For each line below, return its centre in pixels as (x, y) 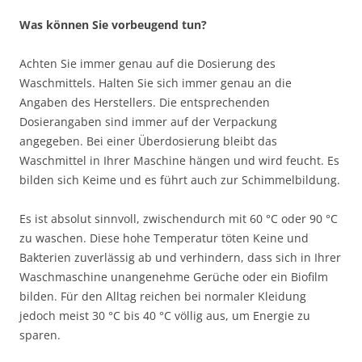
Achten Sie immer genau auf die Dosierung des (147, 63)
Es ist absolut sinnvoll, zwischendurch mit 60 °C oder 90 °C (179, 218)
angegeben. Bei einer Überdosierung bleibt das (148, 141)
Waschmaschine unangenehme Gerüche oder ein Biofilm (174, 276)
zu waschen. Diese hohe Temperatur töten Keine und (164, 238)
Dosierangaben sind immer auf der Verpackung (148, 121)
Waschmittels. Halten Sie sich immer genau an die (156, 82)
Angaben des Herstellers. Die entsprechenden (145, 102)
